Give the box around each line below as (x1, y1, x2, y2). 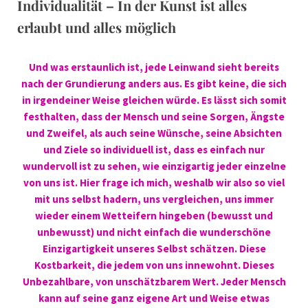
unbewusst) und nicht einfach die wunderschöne (37, 225, 271, 239)
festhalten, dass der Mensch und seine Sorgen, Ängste (23, 110, 285, 124)
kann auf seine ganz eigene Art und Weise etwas (38, 291, 269, 305)
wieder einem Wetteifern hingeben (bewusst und (35, 209, 273, 223)
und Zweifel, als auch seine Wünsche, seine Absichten (26, 126, 282, 140)
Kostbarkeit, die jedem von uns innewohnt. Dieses (34, 258, 274, 272)
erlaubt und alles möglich (17, 18, 176, 37)
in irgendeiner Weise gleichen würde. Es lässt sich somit (21, 93, 287, 107)
